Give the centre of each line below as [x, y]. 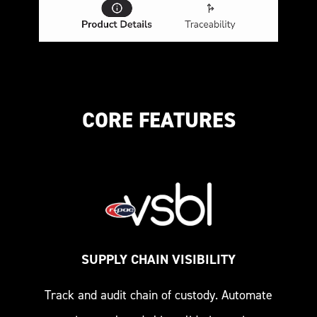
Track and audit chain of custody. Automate [158, 295]
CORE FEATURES [158, 120]
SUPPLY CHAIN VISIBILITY [158, 259]
